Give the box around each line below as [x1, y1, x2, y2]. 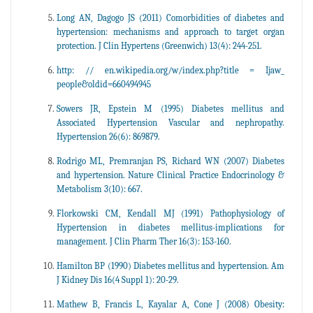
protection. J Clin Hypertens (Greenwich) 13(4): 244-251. [57, 40, 262, 51]
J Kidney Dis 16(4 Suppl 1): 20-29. [57, 274, 179, 285]
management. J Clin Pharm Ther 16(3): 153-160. [57, 235, 231, 247]
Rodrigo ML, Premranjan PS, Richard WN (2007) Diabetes [57, 155, 284, 166]
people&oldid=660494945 [57, 78, 151, 89]
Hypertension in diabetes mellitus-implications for [57, 221, 284, 233]
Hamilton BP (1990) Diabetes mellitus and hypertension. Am [57, 260, 284, 271]
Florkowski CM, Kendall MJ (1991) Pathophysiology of [57, 208, 284, 219]
